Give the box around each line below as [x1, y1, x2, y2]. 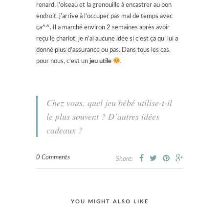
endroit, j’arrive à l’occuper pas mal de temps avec [36, 13, 173, 20]
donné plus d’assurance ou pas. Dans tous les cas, [36, 46, 171, 53]
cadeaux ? [46, 124, 83, 136]
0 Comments [36, 154, 70, 161]
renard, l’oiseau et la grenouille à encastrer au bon [36, 1, 172, 8]
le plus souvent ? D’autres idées [46, 110, 159, 122]
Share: [116, 155, 132, 162]
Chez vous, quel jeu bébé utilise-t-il [46, 96, 172, 109]
